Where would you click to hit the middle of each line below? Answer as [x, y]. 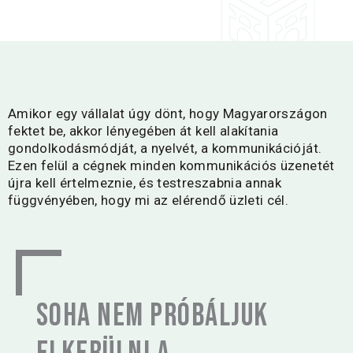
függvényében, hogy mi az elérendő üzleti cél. [149, 200]
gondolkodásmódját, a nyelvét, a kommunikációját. [165, 148]
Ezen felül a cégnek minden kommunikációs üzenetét [171, 165]
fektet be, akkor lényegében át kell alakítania [143, 131]
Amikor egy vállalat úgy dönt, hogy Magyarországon [168, 113]
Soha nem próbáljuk [152, 316]
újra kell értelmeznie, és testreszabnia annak [145, 183]
